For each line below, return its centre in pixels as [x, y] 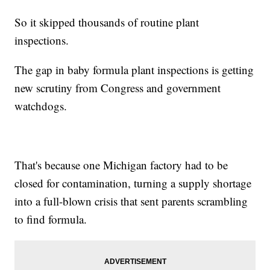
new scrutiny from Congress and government [118, 88]
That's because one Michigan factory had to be [121, 165]
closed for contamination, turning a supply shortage [133, 183]
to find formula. [51, 219]
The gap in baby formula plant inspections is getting [134, 70]
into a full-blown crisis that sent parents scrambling [131, 201]
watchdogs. [41, 106]
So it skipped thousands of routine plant [107, 22]
